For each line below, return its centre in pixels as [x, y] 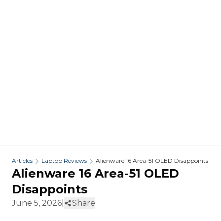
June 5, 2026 [37, 203]
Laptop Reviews [64, 161]
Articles [22, 161]
